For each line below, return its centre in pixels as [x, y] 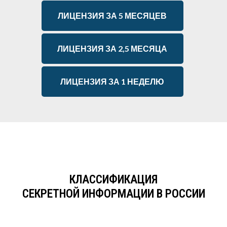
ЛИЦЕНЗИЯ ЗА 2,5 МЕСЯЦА [112, 48]
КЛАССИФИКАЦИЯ [113, 180]
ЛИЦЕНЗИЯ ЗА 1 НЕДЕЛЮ [112, 81]
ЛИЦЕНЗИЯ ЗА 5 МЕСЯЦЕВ [112, 15]
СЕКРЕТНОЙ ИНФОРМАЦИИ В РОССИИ [113, 194]
